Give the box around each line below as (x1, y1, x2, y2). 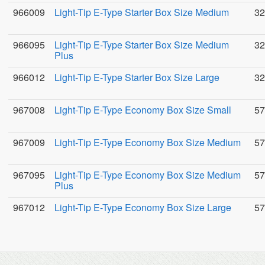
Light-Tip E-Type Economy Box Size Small (54, 103, 231, 117)
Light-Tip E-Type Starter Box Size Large (54, 70, 219, 84)
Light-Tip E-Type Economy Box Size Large (54, 201, 231, 214)
